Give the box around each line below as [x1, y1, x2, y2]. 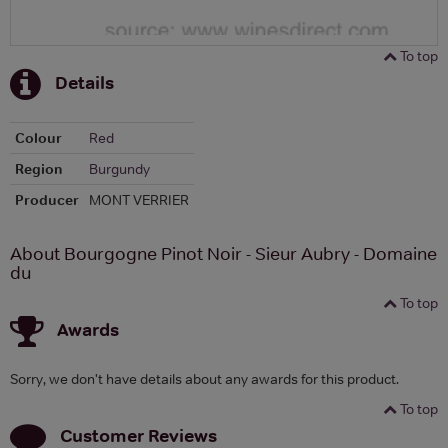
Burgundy [89, 159, 150, 178]
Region [15, 159, 63, 178]
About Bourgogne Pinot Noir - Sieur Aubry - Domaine [10, 242, 437, 265]
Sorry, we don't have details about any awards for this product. [10, 369, 399, 388]
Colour [15, 128, 62, 147]
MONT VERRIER [89, 190, 189, 209]
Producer [15, 190, 79, 209]
